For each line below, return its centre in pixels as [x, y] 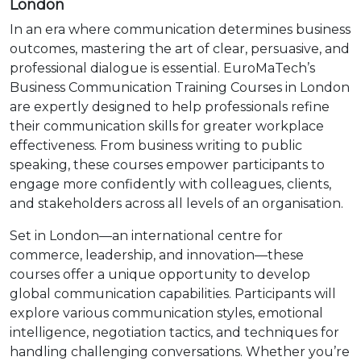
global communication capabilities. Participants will [173, 294]
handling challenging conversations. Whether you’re [180, 352]
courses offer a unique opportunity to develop [160, 274]
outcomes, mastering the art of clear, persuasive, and [180, 49]
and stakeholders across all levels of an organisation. [176, 203]
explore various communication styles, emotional [166, 313]
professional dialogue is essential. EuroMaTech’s [162, 68]
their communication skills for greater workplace [167, 126]
